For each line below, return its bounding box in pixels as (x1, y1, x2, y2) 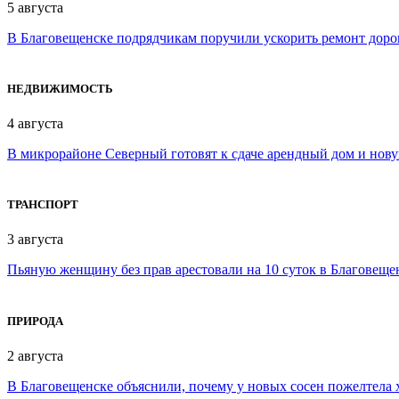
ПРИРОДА (7, 313, 63, 328)
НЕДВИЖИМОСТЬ (7, 81, 113, 95)
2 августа (7, 347, 63, 363)
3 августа (7, 232, 63, 248)
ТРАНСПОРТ (7, 198, 78, 212)
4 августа (7, 116, 63, 132)
